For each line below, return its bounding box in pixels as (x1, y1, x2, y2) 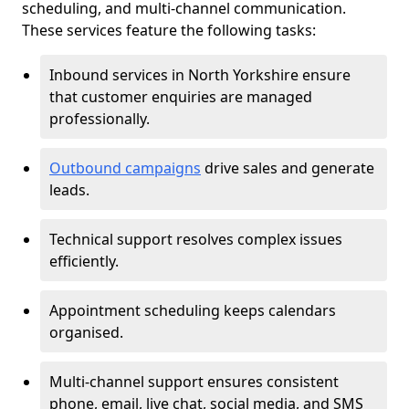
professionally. (49, 109, 153, 129)
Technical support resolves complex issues (49, 229, 342, 249)
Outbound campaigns (49, 158, 201, 178)
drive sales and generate (201, 158, 374, 178)
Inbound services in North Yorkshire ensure (49, 65, 351, 85)
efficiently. (49, 251, 119, 271)
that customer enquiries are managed (49, 87, 312, 107)
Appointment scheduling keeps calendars (49, 300, 336, 320)
